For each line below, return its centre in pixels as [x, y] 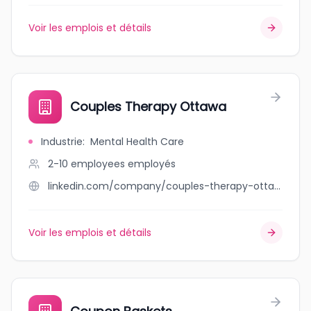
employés [152, 164]
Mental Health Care [137, 142]
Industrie [62, 142]
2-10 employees [86, 164]
